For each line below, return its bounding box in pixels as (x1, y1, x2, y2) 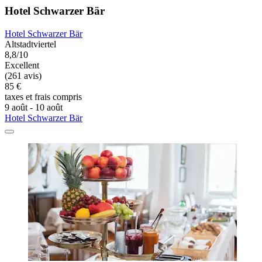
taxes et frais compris (5, 91, 82, 102)
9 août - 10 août (5, 102, 63, 112)
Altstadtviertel (5, 39, 56, 49)
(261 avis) (5, 70, 42, 81)
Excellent (5, 60, 39, 70)
